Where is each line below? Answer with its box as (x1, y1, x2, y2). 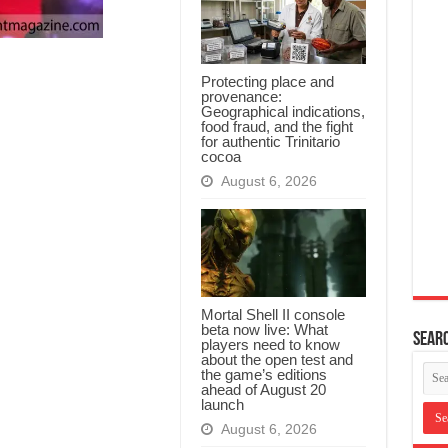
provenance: (200, 87, 282, 105)
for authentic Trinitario (200, 132, 340, 150)
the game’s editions (200, 365, 327, 383)
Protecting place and (200, 72, 334, 90)
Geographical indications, (200, 102, 365, 120)
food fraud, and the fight (200, 117, 353, 135)
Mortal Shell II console (200, 305, 345, 323)
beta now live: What (200, 320, 328, 338)
